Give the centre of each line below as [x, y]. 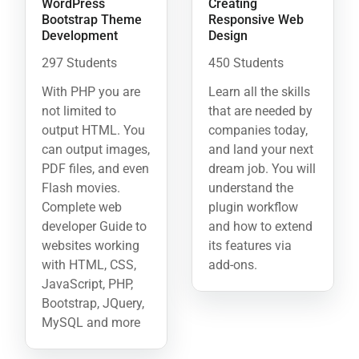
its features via [250, 246]
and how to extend [260, 227]
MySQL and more [91, 323]
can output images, [96, 150]
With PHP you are [91, 92]
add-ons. [233, 265]
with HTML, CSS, [89, 265]
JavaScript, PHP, [87, 284]
